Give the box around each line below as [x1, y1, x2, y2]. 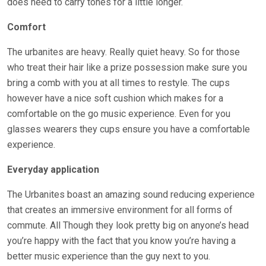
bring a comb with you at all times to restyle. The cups [7, 77, 230, 88]
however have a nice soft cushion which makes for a [7, 93, 223, 104]
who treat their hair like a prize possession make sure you [7, 62, 247, 73]
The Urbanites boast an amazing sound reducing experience [7, 189, 255, 200]
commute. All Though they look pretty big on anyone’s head [7, 220, 249, 231]
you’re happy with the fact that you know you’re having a [7, 235, 236, 246]
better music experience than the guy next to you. [7, 251, 210, 262]
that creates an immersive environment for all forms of [7, 204, 233, 216]
